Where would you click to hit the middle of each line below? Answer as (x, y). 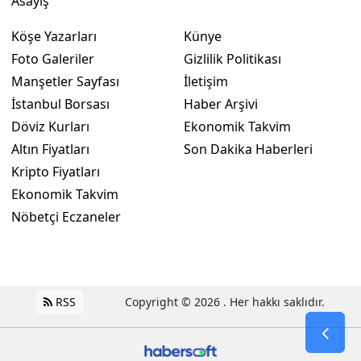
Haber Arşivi (221, 104)
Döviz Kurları (50, 127)
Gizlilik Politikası (232, 59)
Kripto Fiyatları (56, 172)
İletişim (206, 82)
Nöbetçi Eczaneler (66, 217)
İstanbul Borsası (60, 104)
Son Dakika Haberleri (248, 149)
